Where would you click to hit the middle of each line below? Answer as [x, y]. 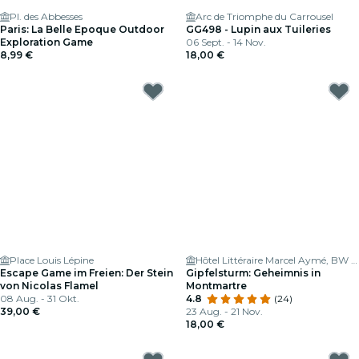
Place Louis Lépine [52, 260]
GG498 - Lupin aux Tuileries [258, 29]
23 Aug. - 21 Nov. [224, 311]
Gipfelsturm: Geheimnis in [253, 273]
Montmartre [216, 286]
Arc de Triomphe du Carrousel [264, 16]
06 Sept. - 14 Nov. [226, 42]
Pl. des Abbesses [46, 16]
